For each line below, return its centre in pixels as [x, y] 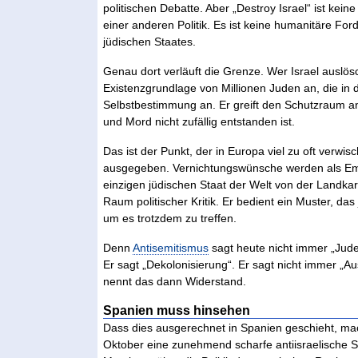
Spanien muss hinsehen [177, 310]
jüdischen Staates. [150, 41]
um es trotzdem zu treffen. [170, 218]
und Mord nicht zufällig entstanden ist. [199, 121]
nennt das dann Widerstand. [175, 281]
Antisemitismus [171, 247]
